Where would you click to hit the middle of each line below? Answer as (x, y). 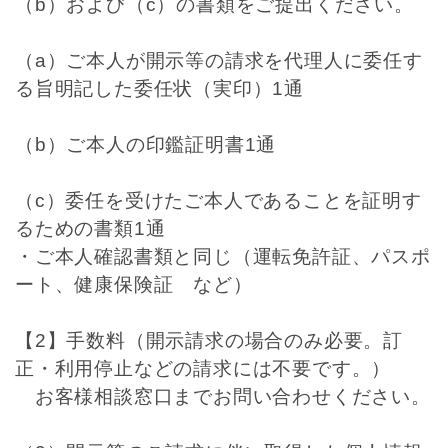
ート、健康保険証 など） (134, 284)
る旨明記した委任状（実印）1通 (159, 88)
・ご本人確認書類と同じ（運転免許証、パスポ (223, 256)
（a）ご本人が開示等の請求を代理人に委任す (219, 60)
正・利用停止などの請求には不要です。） (203, 368)
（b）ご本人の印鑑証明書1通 (146, 144)
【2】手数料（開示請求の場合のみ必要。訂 (209, 340)
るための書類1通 (90, 228)
